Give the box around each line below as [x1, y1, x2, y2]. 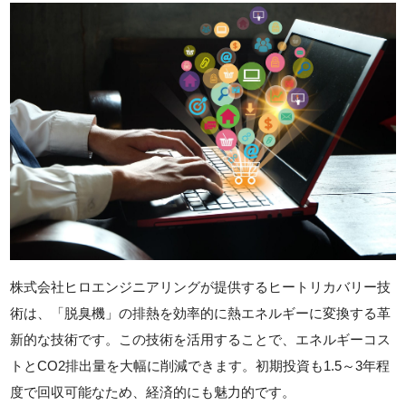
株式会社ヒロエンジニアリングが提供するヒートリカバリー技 [10, 278, 391, 295]
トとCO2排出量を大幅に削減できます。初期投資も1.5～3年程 [10, 357, 391, 373]
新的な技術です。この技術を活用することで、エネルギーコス [10, 331, 391, 347]
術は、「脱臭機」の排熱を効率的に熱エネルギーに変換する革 [10, 304, 391, 321]
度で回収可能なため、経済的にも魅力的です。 [10, 383, 296, 400]
